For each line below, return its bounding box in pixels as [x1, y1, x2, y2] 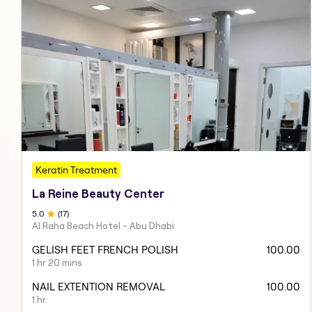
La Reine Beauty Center [32, 187, 164, 201]
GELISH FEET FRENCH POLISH [32, 243, 178, 257]
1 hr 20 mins [32, 257, 82, 269]
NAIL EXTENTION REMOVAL [32, 280, 165, 294]
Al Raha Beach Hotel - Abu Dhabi [32, 220, 174, 232]
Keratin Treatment [36, 164, 117, 177]
